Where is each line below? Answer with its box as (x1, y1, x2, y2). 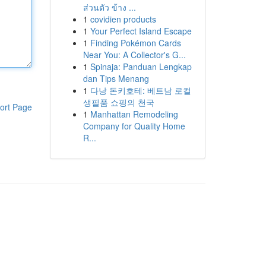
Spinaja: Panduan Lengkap (90, 61, 192, 72)
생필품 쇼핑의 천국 (83, 96, 154, 108)
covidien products (90, 13, 156, 25)
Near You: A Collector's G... (83, 49, 186, 61)
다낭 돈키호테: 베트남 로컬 (90, 84, 191, 96)
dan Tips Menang (83, 72, 149, 84)
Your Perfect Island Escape (90, 25, 192, 37)
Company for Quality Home (83, 120, 185, 132)
